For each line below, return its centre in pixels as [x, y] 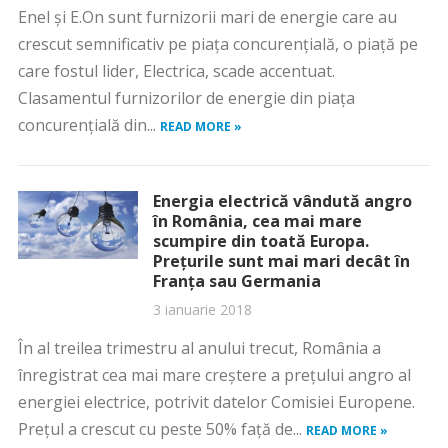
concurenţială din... [88, 125]
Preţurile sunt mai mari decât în [281, 261]
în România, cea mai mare [257, 221]
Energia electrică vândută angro [282, 201]
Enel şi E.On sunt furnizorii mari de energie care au [207, 17]
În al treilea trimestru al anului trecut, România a [199, 348]
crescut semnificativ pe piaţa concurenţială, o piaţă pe [217, 44]
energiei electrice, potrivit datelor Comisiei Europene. [216, 402]
